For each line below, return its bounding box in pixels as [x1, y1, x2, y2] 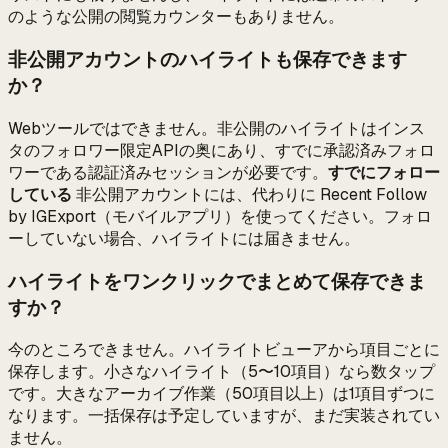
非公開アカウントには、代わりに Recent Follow [72, 183, 427, 205]
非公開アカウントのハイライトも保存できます [8, 47, 407, 73]
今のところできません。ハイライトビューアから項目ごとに [8, 339, 440, 361]
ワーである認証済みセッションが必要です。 [8, 161, 328, 183]
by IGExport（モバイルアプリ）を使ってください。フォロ [8, 205, 432, 227]
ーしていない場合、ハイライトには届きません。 [8, 227, 360, 249]
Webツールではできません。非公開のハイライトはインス [8, 117, 425, 139]
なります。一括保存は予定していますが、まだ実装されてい [8, 405, 440, 427]
